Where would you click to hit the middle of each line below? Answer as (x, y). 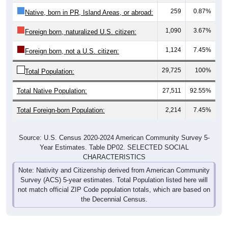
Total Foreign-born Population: (61, 100)
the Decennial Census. (114, 189)
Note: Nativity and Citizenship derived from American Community (114, 160)
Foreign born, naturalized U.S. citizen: (81, 22)
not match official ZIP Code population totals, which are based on (114, 180)
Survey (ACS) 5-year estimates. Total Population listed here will (114, 170)
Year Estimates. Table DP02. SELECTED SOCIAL (114, 137)
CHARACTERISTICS (114, 147)
